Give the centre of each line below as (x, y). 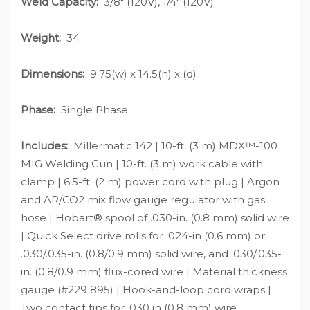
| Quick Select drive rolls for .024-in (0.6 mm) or (143, 235)
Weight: (41, 37)
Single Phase (92, 109)
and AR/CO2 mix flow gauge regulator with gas (143, 199)
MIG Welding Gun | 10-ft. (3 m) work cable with (142, 163)
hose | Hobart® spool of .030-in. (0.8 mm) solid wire (155, 217)
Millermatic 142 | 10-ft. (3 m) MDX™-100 (173, 145)
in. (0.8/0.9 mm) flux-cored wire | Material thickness (154, 271)
